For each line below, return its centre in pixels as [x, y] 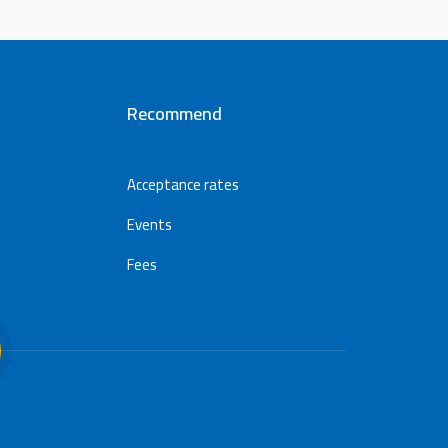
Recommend [174, 113]
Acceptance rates [183, 184]
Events [149, 224]
